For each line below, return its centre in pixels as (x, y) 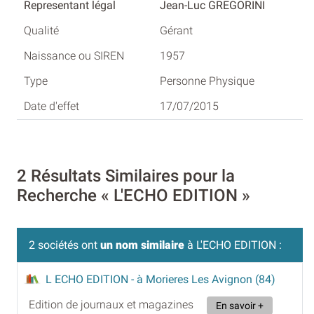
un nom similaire (142, 245)
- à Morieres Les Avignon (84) (203, 279)
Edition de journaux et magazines (111, 304)
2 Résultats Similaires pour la (126, 176)
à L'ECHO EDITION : (233, 245)
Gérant (176, 31)
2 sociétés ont (64, 245)
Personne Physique (207, 81)
